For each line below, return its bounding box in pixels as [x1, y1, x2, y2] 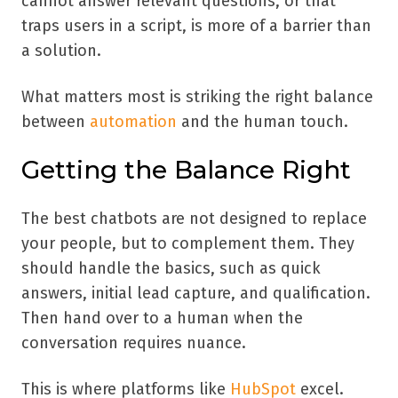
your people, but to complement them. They [21, 233, 354, 253]
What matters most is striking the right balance [21, 86, 373, 107]
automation [90, 111, 177, 131]
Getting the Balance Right [21, 154, 351, 185]
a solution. [21, 40, 101, 60]
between [21, 111, 90, 131]
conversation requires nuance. [21, 332, 246, 353]
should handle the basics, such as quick [21, 258, 321, 278]
